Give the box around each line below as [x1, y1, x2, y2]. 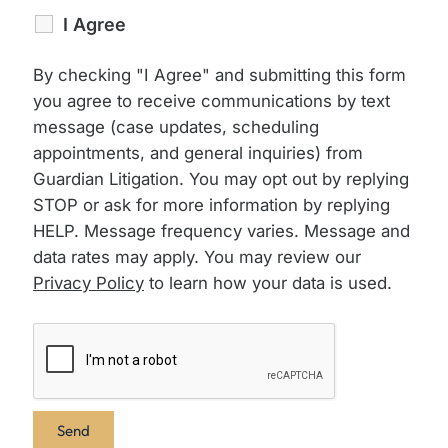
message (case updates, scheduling [33, 116, 319, 137]
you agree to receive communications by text [33, 90, 390, 111]
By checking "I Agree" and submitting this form [33, 64, 406, 85]
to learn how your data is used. [144, 272, 392, 293]
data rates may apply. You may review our [33, 246, 361, 267]
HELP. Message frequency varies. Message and [33, 220, 410, 241]
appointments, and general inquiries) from [33, 142, 363, 163]
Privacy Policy [33, 272, 144, 293]
